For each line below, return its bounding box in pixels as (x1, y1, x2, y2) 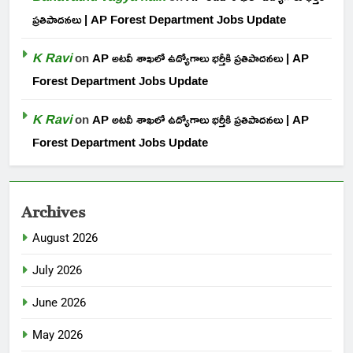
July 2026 (32, 262, 82, 277)
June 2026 (32, 295, 86, 310)
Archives (21, 188, 85, 228)
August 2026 (32, 230, 98, 245)
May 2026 (32, 327, 83, 342)
